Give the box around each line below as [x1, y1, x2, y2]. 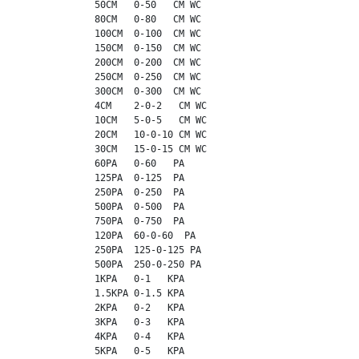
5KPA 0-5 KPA [22, 345, 184, 357]
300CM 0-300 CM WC [22, 85, 201, 97]
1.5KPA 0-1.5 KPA [22, 287, 184, 299]
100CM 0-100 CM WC [22, 27, 201, 39]
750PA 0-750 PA [22, 215, 184, 227]
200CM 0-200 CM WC [22, 56, 201, 68]
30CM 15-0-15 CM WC [22, 143, 207, 155]
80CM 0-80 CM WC [22, 13, 201, 25]
